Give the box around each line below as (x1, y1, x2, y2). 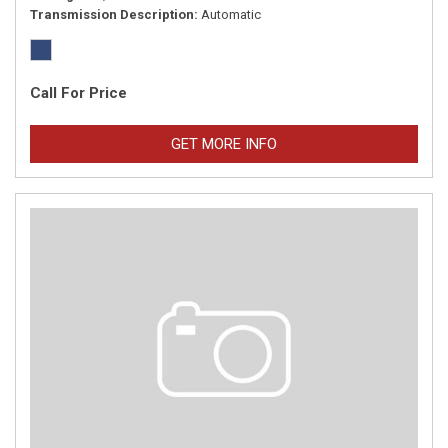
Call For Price (30, 84, 127, 102)
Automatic (201, 7, 261, 22)
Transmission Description (30, 7, 194, 22)
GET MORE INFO (171, 135, 277, 153)
